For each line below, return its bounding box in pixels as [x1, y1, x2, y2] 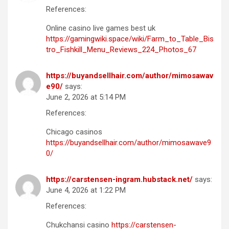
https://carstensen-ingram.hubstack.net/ [46, 175, 193, 185]
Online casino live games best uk [46, 24, 155, 33]
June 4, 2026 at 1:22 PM [46, 186, 126, 195]
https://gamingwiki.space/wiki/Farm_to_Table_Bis [46, 34, 214, 44]
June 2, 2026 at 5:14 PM [46, 93, 126, 102]
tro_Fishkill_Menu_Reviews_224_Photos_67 [46, 45, 196, 55]
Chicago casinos [46, 127, 102, 137]
